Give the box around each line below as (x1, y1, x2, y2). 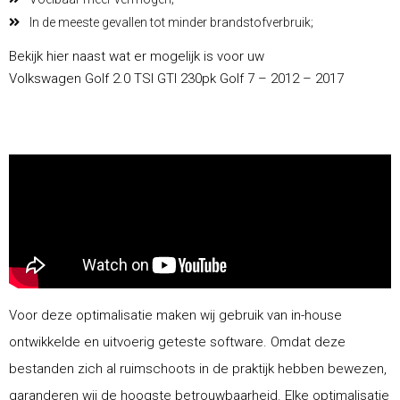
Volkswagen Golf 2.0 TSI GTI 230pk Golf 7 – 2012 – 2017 (9, 70, 344, 87)
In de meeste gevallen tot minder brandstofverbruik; (29, 14, 313, 29)
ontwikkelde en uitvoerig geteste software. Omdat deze (9, 333, 346, 350)
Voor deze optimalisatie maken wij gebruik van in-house (9, 306, 342, 323)
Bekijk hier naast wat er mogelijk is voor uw (9, 47, 264, 64)
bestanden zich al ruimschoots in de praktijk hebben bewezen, (9, 360, 387, 377)
